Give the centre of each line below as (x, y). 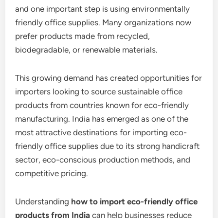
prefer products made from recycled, (83, 36)
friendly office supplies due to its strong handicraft (108, 146)
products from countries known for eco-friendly (102, 105)
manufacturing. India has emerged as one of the (102, 118)
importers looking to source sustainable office (99, 91)
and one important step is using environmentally (103, 9)
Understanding (43, 201)
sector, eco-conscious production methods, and (103, 159)
